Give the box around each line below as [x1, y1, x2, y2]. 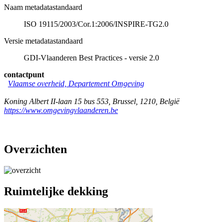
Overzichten [4, 142, 67, 156]
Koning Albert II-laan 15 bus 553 [4, 97, 109, 106]
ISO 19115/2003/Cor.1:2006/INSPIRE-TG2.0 [24, 19, 168, 28]
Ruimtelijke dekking [4, 184, 108, 198]
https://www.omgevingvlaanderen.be [4, 106, 118, 114]
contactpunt [4, 70, 44, 79]
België [160, 97, 179, 106]
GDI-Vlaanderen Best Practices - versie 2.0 [24, 53, 159, 62]
